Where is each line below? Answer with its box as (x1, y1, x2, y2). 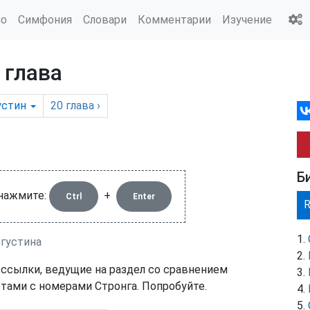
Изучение (222, 12, 272, 26)
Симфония (18, 12, 72, 26)
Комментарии (138, 12, 211, 26)
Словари (83, 12, 127, 26)
